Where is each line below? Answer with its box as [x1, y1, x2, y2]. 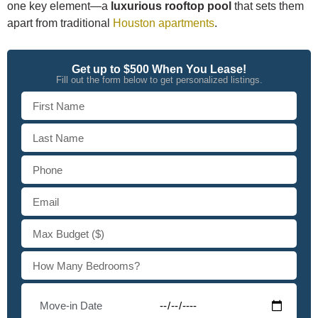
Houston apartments [113, 17, 214, 30]
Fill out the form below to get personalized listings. [55, 75, 263, 86]
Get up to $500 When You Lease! [72, 63, 246, 76]
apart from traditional [7, 17, 113, 30]
